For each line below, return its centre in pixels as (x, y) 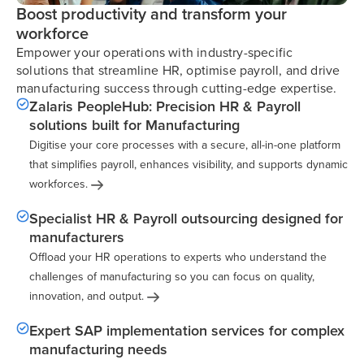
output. (126, 297)
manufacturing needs (98, 350)
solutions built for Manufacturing (134, 126)
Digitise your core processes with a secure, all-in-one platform (185, 145)
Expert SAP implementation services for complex (187, 331)
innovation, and (67, 297)
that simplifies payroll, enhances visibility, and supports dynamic (188, 165)
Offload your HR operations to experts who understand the (178, 258)
